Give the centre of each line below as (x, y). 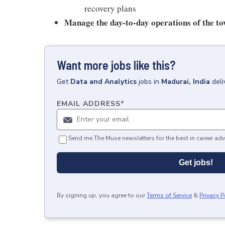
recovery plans (110, 8)
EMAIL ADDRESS (89, 104)
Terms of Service (169, 195)
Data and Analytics (103, 82)
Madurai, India (186, 82)
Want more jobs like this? (116, 65)
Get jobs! (196, 162)
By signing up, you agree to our (101, 195)
